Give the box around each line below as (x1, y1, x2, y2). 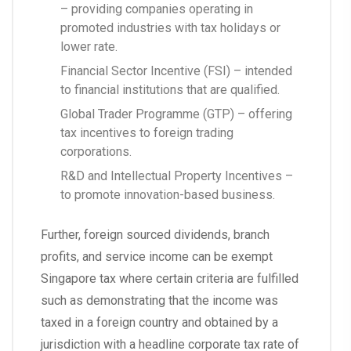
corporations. (60, 144, 132, 160)
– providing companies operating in (60, 2, 253, 17)
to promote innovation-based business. (60, 187, 275, 203)
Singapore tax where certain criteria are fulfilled (41, 271, 299, 287)
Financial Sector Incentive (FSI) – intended (60, 63, 292, 79)
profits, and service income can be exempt (41, 249, 273, 265)
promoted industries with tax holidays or (60, 20, 280, 36)
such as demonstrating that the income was (41, 293, 278, 309)
